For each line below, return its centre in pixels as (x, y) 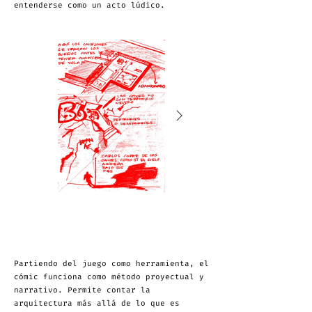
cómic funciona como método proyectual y (109, 277)
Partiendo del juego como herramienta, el (111, 264)
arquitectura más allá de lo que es (97, 303)
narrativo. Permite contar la (82, 290)
